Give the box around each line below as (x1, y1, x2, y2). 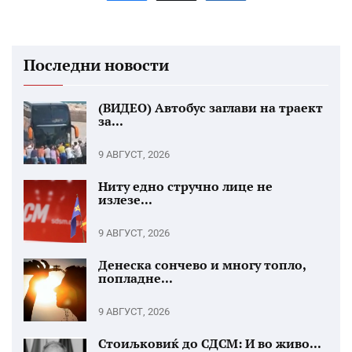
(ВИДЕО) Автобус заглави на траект (98, 99, 323, 117)
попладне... (98, 269, 173, 288)
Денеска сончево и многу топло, (98, 256, 306, 274)
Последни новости (24, 54, 169, 76)
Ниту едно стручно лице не (98, 178, 273, 196)
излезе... (98, 191, 152, 209)
